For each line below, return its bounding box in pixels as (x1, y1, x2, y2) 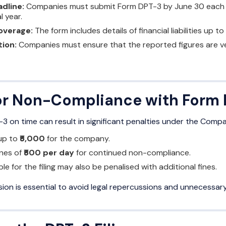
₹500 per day (24, 147, 74, 158)
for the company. (45, 133, 110, 144)
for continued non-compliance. (74, 147, 191, 158)
